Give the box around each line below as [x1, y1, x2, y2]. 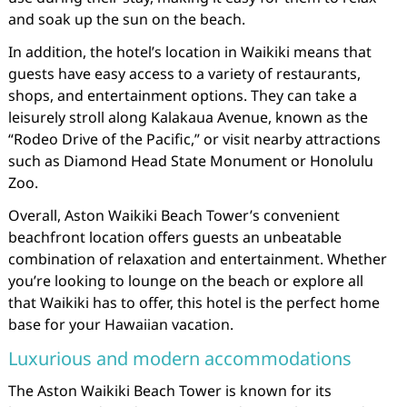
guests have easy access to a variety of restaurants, [7, 64, 361, 84]
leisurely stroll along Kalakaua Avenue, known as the [7, 107, 368, 127]
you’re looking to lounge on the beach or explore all [7, 271, 363, 291]
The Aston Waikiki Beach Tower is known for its [7, 381, 332, 401]
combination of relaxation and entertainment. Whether [7, 249, 387, 269]
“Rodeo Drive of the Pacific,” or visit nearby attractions [7, 129, 381, 149]
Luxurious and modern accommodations [7, 346, 352, 371]
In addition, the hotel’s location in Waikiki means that [7, 42, 372, 62]
